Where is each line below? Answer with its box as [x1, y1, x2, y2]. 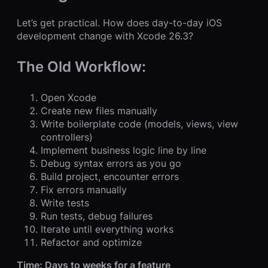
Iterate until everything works [41, 223, 173, 236]
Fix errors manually [41, 184, 127, 196]
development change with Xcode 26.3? [17, 30, 193, 42]
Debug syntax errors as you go [41, 157, 181, 170]
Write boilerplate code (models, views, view [41, 118, 238, 130]
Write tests [41, 197, 89, 209]
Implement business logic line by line [41, 144, 206, 157]
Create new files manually [41, 105, 157, 117]
